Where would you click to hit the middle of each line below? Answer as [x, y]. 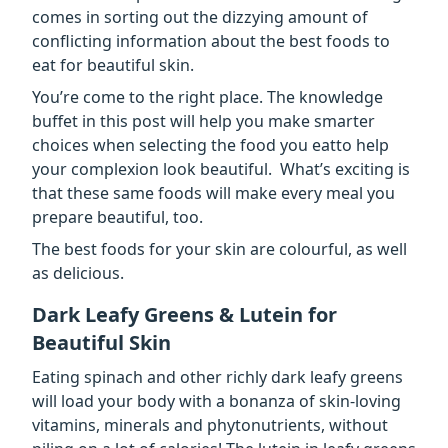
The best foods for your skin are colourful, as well [219, 248]
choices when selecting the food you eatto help [210, 144]
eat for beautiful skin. [113, 64]
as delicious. [78, 272]
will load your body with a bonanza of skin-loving [216, 400]
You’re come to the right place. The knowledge [207, 96]
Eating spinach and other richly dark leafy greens [217, 376]
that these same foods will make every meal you [213, 192]
